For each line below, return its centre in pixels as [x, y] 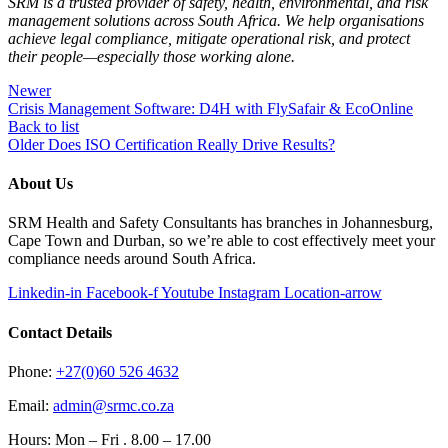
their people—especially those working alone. [151, 56]
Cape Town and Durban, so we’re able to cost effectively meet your [221, 241]
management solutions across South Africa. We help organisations [216, 20]
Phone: [32, 371]
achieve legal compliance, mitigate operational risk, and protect [209, 38]
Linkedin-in [45, 293]
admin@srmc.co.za [113, 405]
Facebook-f [122, 293]
